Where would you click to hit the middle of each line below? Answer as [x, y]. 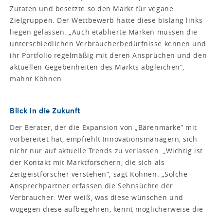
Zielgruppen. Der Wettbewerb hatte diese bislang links [106, 20]
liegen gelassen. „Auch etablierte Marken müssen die [104, 32]
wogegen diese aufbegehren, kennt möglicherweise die [107, 209]
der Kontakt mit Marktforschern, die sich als [87, 162]
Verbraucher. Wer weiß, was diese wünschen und [97, 197]
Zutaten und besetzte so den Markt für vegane [92, 8]
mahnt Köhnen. [37, 78]
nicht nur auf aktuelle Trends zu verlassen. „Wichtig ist [106, 150]
